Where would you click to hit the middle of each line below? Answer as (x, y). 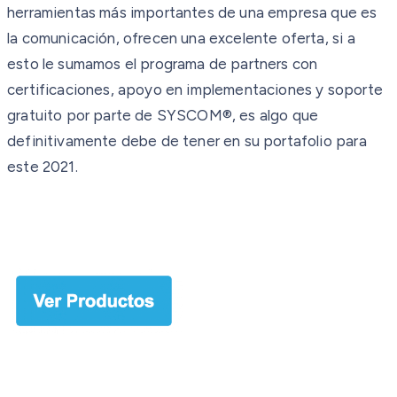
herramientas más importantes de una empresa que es (192, 12)
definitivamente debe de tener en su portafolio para (187, 140)
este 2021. (43, 166)
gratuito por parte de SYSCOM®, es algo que (163, 115)
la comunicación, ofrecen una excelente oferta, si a (181, 38)
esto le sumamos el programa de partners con (163, 63)
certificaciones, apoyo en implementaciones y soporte (195, 89)
